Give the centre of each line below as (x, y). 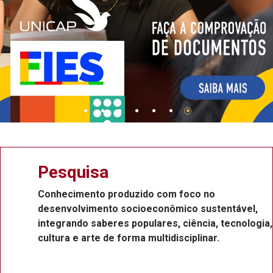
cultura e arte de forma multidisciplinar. (101, 238)
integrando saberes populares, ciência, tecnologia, (128, 223)
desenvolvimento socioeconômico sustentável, (120, 209)
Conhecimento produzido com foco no (99, 194)
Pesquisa (46, 172)
